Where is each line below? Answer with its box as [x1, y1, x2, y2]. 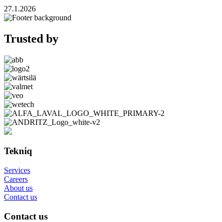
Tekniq [4, 146, 32, 157]
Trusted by [4, 32, 58, 45]
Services [4, 166, 30, 174]
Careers [4, 174, 28, 183]
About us [4, 183, 33, 192]
